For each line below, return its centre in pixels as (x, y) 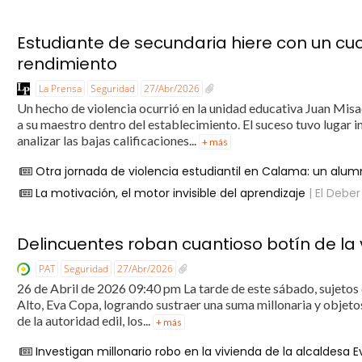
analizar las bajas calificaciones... (108, 140)
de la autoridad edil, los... (85, 320)
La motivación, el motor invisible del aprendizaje (171, 193)
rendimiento (67, 63)
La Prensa (61, 88)
